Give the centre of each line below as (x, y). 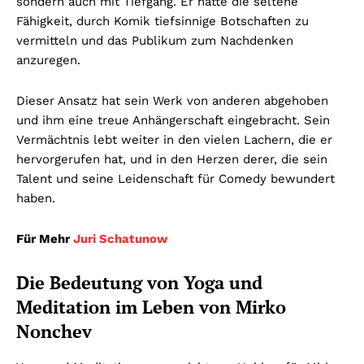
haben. (36, 198)
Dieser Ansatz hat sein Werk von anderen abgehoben (172, 100)
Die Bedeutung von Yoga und (139, 282)
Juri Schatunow (121, 238)
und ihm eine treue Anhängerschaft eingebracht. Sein (173, 120)
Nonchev (54, 331)
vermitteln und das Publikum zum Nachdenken (155, 40)
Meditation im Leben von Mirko (151, 306)
